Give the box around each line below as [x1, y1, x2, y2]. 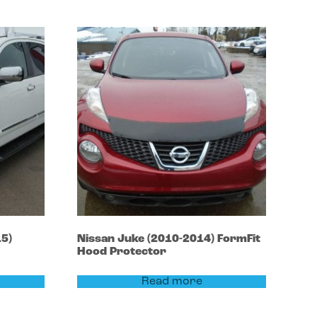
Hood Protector [77, 246, 167, 258]
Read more [141, 275, 202, 287]
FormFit [217, 233, 261, 245]
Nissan [77, 233, 118, 245]
